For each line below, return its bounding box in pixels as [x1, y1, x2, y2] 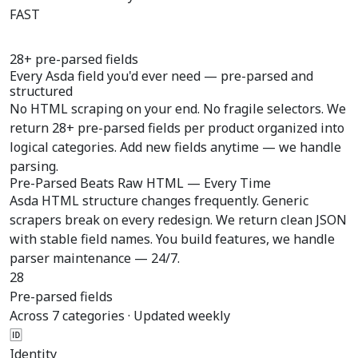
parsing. [10, 157, 58, 175]
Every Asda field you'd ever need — [10, 67, 221, 85]
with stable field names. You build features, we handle [10, 230, 335, 248]
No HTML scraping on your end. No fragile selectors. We [10, 100, 346, 117]
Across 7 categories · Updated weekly [10, 307, 230, 324]
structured [10, 82, 73, 100]
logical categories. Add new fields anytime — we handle [10, 138, 341, 156]
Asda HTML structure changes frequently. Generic [10, 192, 308, 209]
